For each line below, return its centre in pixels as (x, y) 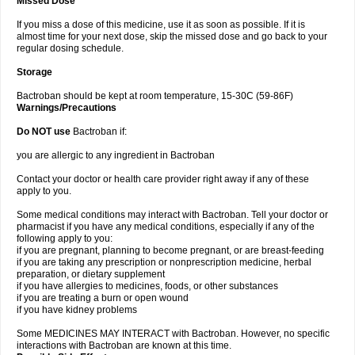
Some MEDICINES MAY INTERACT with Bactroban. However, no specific (173, 334)
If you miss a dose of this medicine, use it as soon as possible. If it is (161, 25)
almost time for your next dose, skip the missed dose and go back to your (172, 36)
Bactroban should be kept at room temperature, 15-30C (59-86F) (155, 96)
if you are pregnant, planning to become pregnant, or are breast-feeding (170, 250)
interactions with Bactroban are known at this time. (124, 345)
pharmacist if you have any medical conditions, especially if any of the (166, 227)
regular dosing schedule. (70, 48)
